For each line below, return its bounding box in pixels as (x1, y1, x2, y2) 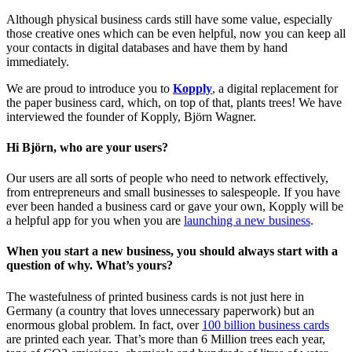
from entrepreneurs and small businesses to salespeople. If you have (6, 185, 340, 200)
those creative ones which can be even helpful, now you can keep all (6, 26, 346, 40)
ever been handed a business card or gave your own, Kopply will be (6, 200, 343, 214)
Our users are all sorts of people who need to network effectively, (6, 171, 328, 185)
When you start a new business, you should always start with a (6, 244, 338, 258)
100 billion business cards (202, 317, 329, 332)
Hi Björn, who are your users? (6, 140, 168, 154)
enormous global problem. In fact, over (6, 317, 202, 332)
